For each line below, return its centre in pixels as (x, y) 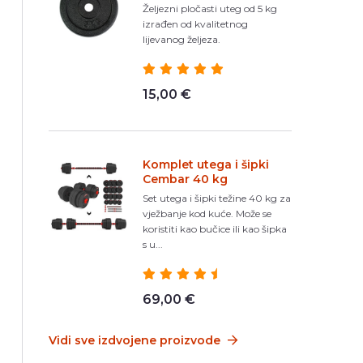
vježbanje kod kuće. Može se (207, 214)
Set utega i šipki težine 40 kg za (216, 198)
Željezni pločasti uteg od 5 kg (209, 9)
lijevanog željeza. (181, 39)
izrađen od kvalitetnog (195, 24)
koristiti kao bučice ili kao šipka (214, 229)
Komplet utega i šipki (205, 164)
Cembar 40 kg (185, 179)
